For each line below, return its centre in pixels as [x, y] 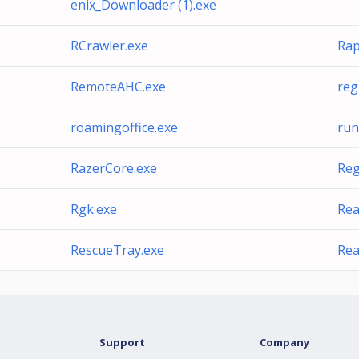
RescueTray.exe [117, 250]
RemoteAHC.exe [118, 87]
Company [284, 342]
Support [122, 342]
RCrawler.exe [109, 46]
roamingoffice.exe [124, 127]
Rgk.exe [94, 209]
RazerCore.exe [114, 168]
